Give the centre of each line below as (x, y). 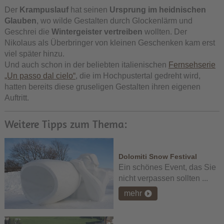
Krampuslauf (45, 10)
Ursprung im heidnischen (157, 10)
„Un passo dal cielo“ (40, 76)
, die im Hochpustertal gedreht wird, (138, 76)
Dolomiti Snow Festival (157, 157)
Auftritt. (16, 98)
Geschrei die (28, 32)
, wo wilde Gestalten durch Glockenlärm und (114, 21)
